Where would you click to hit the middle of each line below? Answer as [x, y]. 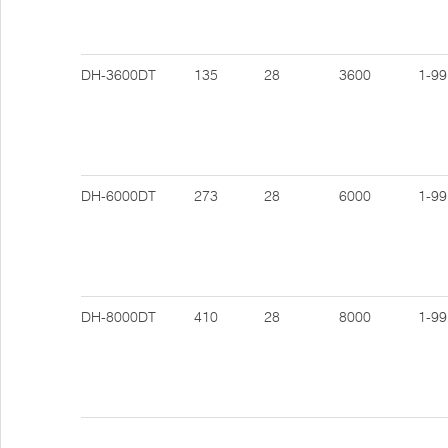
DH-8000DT [118, 317]
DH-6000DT [118, 196]
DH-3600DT [118, 75]
